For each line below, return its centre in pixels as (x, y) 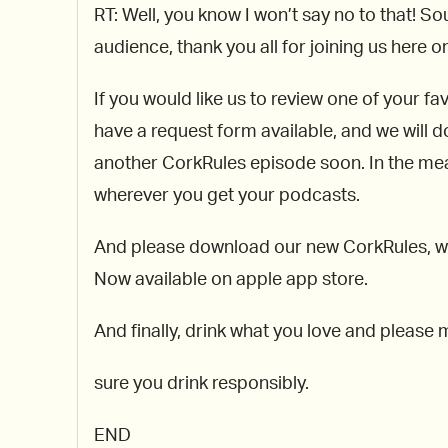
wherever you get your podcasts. (227, 196)
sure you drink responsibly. (201, 384)
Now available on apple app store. (231, 280)
